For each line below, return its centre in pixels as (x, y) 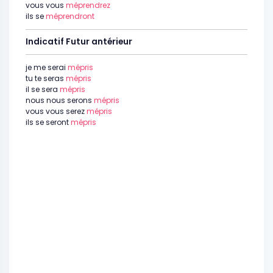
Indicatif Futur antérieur (79, 42)
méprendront (70, 16)
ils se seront (48, 122)
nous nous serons (60, 100)
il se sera (43, 89)
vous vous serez (56, 111)
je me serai (47, 67)
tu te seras (46, 78)
